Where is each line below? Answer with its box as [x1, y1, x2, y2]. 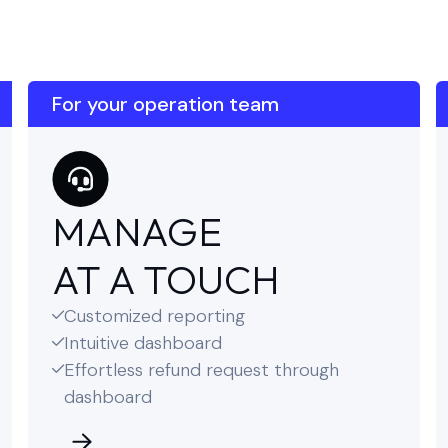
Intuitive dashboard [64, 331, 222, 355]
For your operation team [52, 91, 279, 117]
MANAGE [52, 206, 222, 256]
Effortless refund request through [64, 358, 339, 382]
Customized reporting [64, 304, 245, 328]
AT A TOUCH [52, 254, 280, 304]
